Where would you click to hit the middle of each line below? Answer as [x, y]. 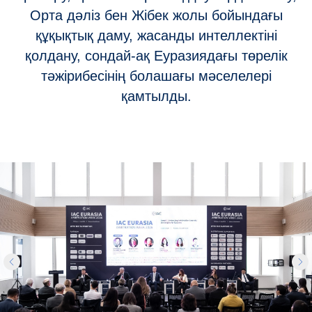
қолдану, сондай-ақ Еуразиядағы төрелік [156, 55]
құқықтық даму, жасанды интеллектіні [156, 35]
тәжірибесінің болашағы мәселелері [156, 76]
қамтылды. [156, 96]
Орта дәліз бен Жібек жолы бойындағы [156, 15]
